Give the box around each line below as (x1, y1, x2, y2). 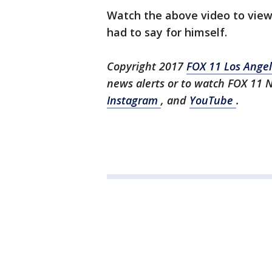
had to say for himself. (107, 25, 227, 39)
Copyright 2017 (107, 59, 183, 73)
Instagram (107, 93, 161, 107)
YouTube (189, 93, 236, 107)
